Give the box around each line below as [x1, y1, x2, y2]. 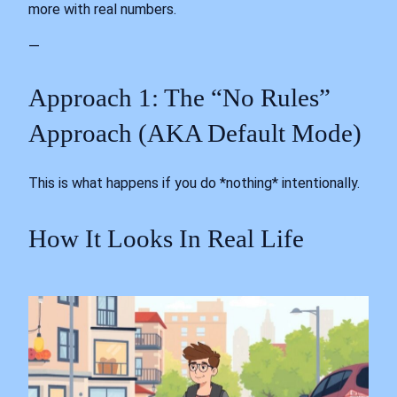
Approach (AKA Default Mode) [28, 119, 362, 148]
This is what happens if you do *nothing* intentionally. [28, 175, 360, 192]
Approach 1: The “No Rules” [28, 83, 331, 113]
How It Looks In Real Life [28, 224, 304, 253]
